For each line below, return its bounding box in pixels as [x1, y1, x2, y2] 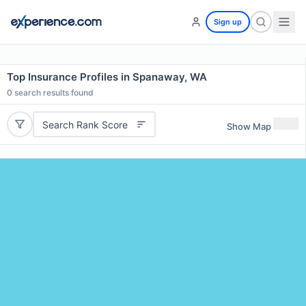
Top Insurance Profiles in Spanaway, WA [7, 70, 207, 83]
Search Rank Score [42, 118, 128, 130]
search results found [12, 87, 94, 98]
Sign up [214, 17, 242, 27]
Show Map [227, 120, 271, 132]
